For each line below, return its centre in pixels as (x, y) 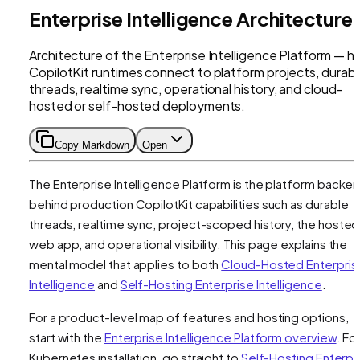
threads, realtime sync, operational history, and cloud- (186, 88)
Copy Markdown (92, 145)
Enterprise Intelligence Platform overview (220, 337)
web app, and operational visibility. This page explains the (188, 243)
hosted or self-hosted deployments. (137, 105)
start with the (67, 337)
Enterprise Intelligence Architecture (191, 18)
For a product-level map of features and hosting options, (189, 317)
